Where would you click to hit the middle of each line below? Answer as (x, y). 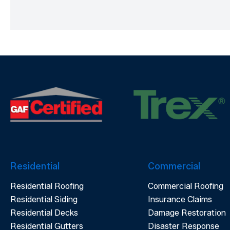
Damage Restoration (187, 213)
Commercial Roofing (186, 186)
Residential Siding (44, 200)
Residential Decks (44, 213)
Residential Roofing (47, 186)
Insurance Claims (180, 200)
